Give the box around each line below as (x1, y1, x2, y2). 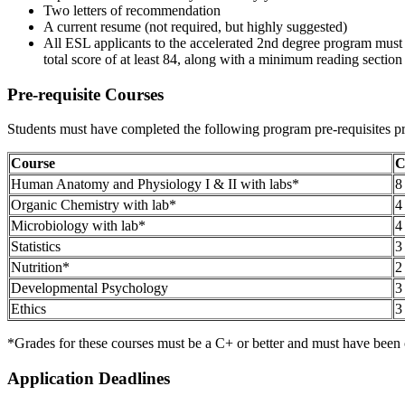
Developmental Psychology (11, 280, 168, 297)
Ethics (11, 301, 46, 317)
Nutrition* (11, 259, 70, 276)
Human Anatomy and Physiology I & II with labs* (11, 176, 299, 193)
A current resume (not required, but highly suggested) (43, 18, 347, 34)
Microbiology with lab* (11, 218, 146, 234)
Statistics (11, 239, 61, 255)
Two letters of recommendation (43, 2, 224, 18)
